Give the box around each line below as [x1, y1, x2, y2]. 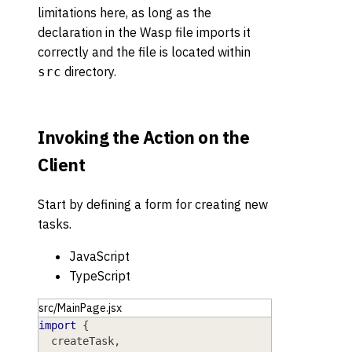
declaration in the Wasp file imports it [38, 24, 251, 41]
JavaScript [69, 248, 130, 264]
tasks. [38, 216, 71, 232]
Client [38, 152, 85, 176]
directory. [61, 64, 116, 80]
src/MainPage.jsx [38, 301, 122, 315]
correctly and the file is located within [38, 44, 251, 60]
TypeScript [69, 268, 130, 284]
